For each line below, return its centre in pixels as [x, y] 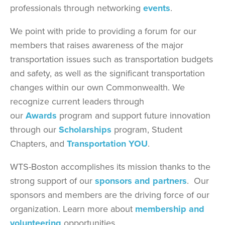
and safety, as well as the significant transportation [107, 73]
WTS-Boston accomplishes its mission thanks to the [110, 166]
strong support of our [52, 181]
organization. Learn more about [73, 209]
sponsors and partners [141, 181]
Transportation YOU [107, 144]
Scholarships [85, 130]
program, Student [147, 129]
